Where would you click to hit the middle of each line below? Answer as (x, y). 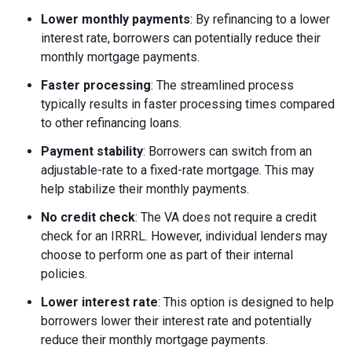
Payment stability (92, 152)
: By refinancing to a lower (260, 20)
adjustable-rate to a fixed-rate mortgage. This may (178, 170)
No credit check (88, 218)
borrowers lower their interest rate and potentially (176, 321)
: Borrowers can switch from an (227, 152)
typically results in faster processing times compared (188, 104)
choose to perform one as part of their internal (167, 255)
